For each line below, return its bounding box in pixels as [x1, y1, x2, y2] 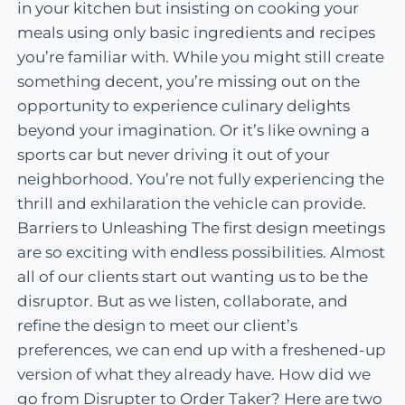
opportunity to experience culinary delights [17, 97, 351, 116]
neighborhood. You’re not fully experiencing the [17, 170, 385, 189]
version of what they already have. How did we [17, 365, 372, 384]
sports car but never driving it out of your [17, 146, 331, 165]
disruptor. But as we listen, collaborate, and [17, 292, 349, 311]
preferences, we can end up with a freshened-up [17, 341, 387, 360]
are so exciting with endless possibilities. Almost [17, 243, 386, 262]
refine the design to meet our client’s [17, 316, 298, 335]
